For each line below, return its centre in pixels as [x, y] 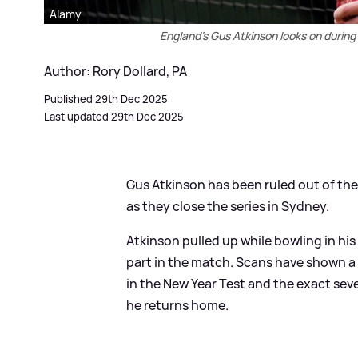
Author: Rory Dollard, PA [115, 71]
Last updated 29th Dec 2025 [114, 116]
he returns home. [178, 305]
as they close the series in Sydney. [228, 206]
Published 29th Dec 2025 [106, 99]
